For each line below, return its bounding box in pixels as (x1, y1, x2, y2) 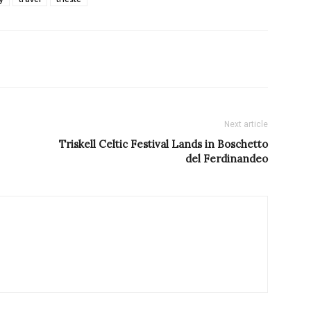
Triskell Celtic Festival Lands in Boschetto (59, 137, 268, 151)
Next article (224, 119, 268, 130)
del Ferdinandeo (185, 152, 268, 166)
